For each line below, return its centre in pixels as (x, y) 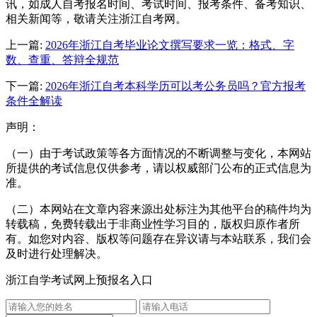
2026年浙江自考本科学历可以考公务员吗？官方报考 (175, 86)
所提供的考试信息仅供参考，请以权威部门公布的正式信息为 (158, 168)
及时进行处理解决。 (57, 253)
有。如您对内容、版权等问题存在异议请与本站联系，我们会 (158, 238)
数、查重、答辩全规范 (62, 59)
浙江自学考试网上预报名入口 (79, 279)
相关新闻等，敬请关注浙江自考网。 (96, 18)
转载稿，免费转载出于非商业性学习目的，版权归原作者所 (153, 224)
